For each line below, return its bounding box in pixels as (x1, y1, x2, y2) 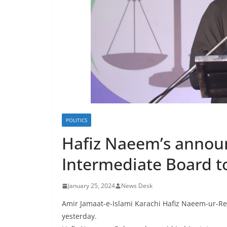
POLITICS (66, 117, 87, 124)
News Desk (121, 181, 153, 191)
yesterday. (62, 211, 97, 221)
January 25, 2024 (68, 181, 115, 191)
